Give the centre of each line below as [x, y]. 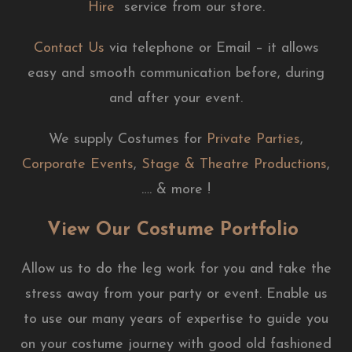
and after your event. [176, 98]
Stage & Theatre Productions [234, 164]
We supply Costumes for [128, 139]
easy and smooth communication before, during [176, 73]
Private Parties [253, 139]
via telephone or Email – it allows [211, 48]
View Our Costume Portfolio [176, 230]
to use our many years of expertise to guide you [176, 319]
